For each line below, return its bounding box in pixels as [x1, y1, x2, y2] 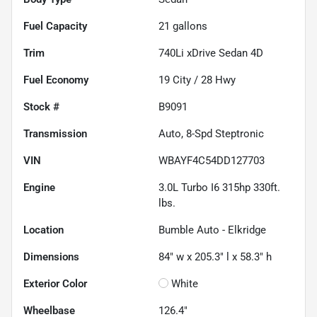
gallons [170, 19, 207, 33]
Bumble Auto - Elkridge [158, 223, 266, 236]
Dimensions [23, 250, 79, 263]
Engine [23, 180, 55, 194]
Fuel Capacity [23, 19, 87, 33]
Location [23, 223, 64, 236]
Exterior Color [23, 277, 87, 290]
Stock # [23, 100, 59, 113]
